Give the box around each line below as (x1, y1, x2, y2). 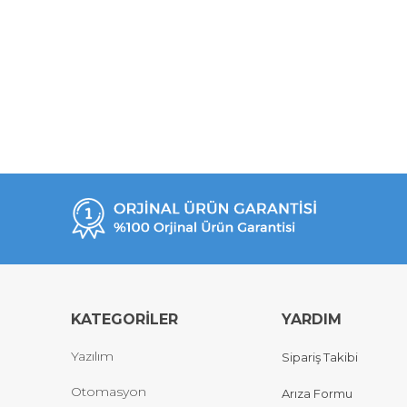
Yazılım (71, 348, 114, 364)
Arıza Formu (282, 385, 352, 401)
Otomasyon (71, 383, 146, 400)
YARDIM (282, 311, 342, 328)
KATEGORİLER (71, 311, 178, 328)
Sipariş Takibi (282, 350, 358, 365)
